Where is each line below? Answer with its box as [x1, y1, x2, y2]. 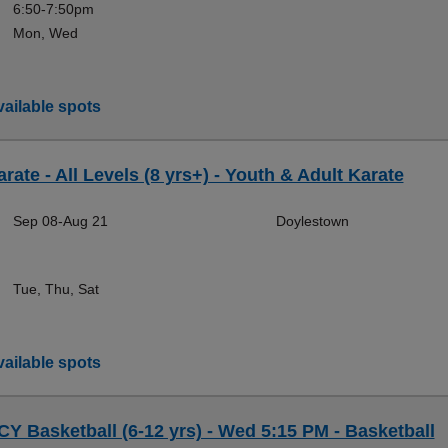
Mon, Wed [12, 25, 78, 41]
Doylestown [275, 213, 349, 229]
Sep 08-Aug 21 [12, 213, 108, 229]
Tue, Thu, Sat [12, 281, 99, 297]
